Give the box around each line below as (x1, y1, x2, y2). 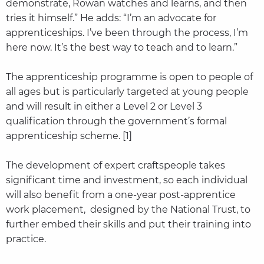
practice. (5, 233, 46, 245)
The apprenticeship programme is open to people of (5, 71, 253, 83)
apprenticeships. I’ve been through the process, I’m (5, 27, 248, 39)
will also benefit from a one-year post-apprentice (5, 189, 236, 201)
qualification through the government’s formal (5, 115, 227, 127)
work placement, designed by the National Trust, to (5, 204, 250, 216)
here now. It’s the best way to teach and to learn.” (5, 42, 237, 54)
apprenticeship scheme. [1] (5, 130, 132, 142)
